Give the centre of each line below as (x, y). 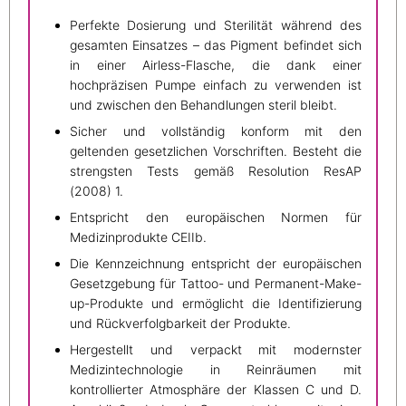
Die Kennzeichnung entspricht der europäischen (216, 264)
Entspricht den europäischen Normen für (216, 217)
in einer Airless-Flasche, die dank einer (216, 65)
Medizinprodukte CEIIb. (138, 237)
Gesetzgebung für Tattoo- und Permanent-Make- (216, 284)
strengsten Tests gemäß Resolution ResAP (216, 171)
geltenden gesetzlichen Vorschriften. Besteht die (216, 151)
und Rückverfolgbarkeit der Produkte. (180, 324)
